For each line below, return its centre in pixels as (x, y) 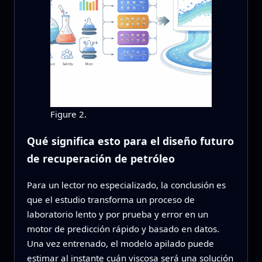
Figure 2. (68, 114)
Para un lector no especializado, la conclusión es (126, 185)
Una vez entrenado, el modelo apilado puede (120, 243)
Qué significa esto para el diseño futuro (130, 141)
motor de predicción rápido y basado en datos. (123, 228)
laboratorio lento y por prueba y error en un (117, 214)
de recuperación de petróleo (101, 158)
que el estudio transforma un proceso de (111, 199)
